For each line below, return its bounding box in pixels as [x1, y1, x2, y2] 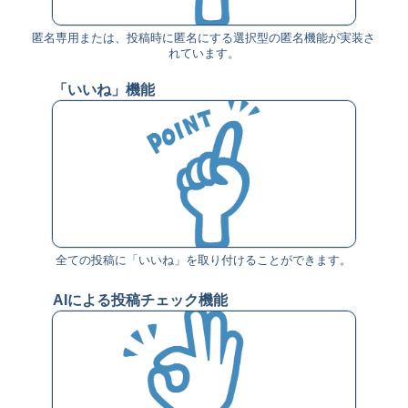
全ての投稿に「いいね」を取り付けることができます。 [56, 252, 352, 267]
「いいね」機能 [52, 81, 155, 97]
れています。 [168, 46, 240, 60]
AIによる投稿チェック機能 [52, 291, 228, 308]
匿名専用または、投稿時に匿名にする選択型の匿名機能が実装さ [32, 30, 376, 45]
